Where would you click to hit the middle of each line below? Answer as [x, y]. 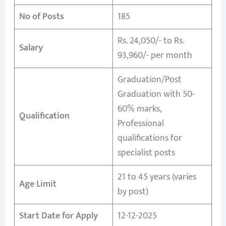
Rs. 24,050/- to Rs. [151, 41]
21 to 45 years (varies [157, 177]
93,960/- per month [155, 55]
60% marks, [139, 109]
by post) [133, 191]
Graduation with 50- [156, 94]
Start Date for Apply [58, 216]
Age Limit [38, 184]
